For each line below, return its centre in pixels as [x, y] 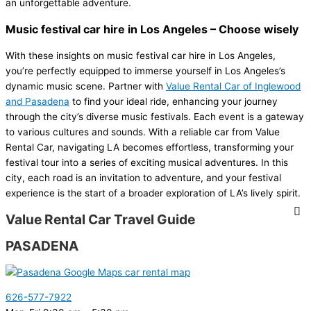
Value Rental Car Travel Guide [100, 220]
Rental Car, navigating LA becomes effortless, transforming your [150, 148]
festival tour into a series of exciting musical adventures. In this [147, 163]
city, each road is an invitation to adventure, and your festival [143, 178]
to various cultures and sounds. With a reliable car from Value [143, 132]
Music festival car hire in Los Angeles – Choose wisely [152, 30]
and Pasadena [37, 102]
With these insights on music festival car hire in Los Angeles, [141, 56]
